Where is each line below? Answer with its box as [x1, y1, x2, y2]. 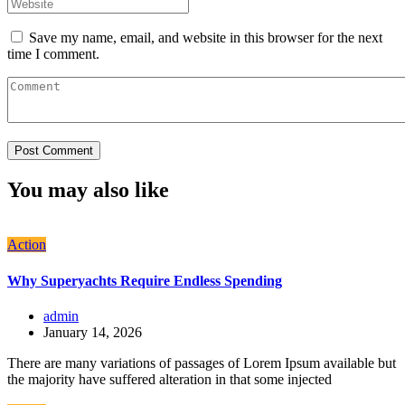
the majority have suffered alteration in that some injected [7, 371, 332, 387]
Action [7, 237, 46, 253]
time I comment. [7, 46, 99, 62]
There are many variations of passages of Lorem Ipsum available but [7, 354, 396, 371]
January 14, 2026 [43, 324, 142, 340]
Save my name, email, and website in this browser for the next [29, 30, 382, 46]
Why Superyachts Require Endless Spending [7, 272, 282, 288]
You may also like [7, 178, 169, 202]
